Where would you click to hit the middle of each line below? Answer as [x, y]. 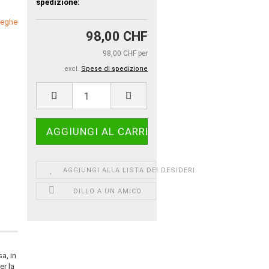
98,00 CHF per [125, 53]
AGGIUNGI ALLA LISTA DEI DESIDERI [129, 170]
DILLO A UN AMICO [108, 191]
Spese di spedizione [114, 69]
